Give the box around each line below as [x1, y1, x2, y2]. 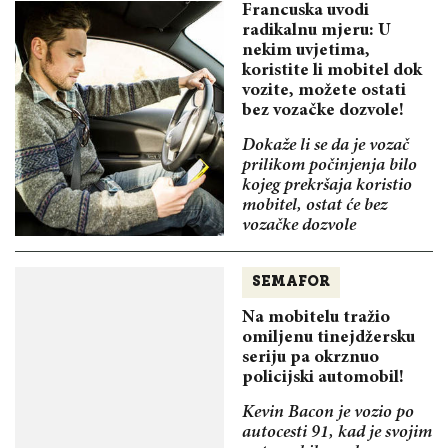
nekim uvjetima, [242, 41, 370, 60]
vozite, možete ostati [242, 81, 406, 100]
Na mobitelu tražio [242, 308, 390, 327]
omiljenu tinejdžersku [242, 328, 415, 347]
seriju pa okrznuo [242, 348, 379, 367]
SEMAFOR [252, 274, 330, 290]
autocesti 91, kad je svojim [242, 423, 432, 442]
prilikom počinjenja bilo [242, 156, 417, 175]
